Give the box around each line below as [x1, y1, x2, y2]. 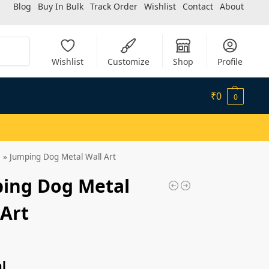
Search [1, 37, 26, 47]
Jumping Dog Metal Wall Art [7, 151, 116, 162]
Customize [107, 55, 150, 67]
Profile [217, 55, 243, 67]
